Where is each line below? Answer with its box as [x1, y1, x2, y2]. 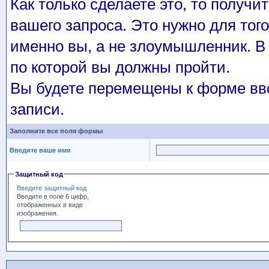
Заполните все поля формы [9, 127, 103, 134]
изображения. [17, 209, 59, 217]
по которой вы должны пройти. [10, 58, 230, 76]
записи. [10, 100, 64, 118]
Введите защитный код [17, 184, 87, 192]
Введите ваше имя [9, 146, 70, 154]
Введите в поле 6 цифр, [17, 192, 89, 200]
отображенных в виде [17, 201, 83, 208]
